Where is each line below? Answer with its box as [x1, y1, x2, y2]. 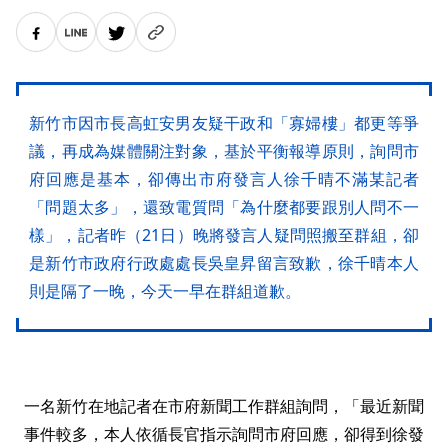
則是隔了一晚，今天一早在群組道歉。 [29, 280, 301, 303]
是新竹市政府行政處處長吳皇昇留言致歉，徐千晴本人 [29, 252, 419, 275]
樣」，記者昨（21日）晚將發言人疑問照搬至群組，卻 [29, 224, 419, 247]
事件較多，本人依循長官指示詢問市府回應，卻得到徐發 [24, 423, 424, 446]
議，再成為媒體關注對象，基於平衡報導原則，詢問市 [29, 140, 419, 163]
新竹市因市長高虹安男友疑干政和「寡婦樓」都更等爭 [29, 112, 419, 135]
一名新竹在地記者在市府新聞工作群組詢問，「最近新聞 [24, 395, 424, 418]
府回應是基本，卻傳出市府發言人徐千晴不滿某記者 [29, 168, 419, 191]
